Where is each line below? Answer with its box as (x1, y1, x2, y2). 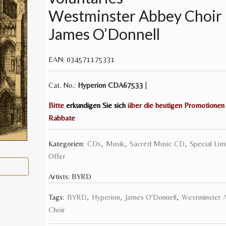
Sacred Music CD (130, 139, 185, 148)
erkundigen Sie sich (66, 101, 126, 109)
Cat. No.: (48, 81, 78, 89)
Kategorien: (48, 139, 87, 148)
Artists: (48, 172, 70, 181)
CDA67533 (106, 81, 144, 89)
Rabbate (48, 114, 76, 122)
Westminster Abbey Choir (48, 7, 222, 25)
